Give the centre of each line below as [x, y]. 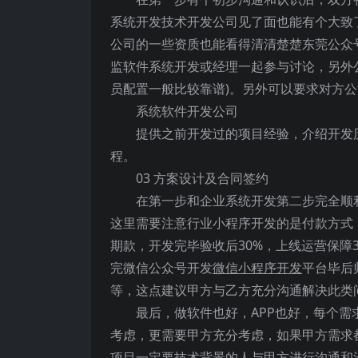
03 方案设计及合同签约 [202, 178]
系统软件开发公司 [187, 111]
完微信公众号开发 [161, 268]
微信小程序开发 [257, 268]
